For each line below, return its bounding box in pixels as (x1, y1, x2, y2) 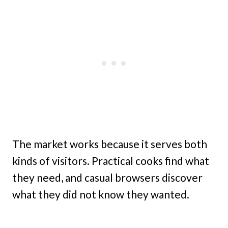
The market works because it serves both (12, 137, 207, 151)
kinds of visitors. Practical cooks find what (12, 154, 209, 167)
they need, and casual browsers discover (12, 171, 203, 184)
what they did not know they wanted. (12, 188, 189, 201)
